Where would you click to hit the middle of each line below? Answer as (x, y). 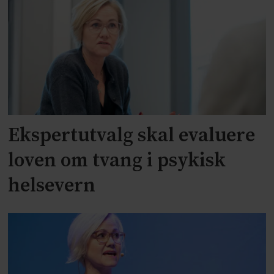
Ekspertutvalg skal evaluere (132, 136)
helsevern (52, 186)
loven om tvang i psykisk (117, 161)
